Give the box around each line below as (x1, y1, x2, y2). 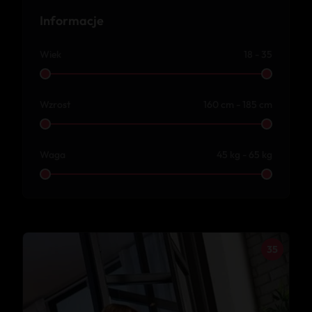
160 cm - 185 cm (203, 98, 272, 111)
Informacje (40, 13, 104, 29)
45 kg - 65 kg (217, 148, 272, 161)
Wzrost (40, 98, 70, 111)
